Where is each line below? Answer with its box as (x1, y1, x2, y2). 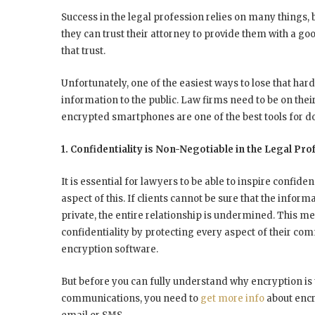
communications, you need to (61, 292, 200, 305)
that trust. (61, 45, 105, 58)
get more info (200, 292, 264, 305)
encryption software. (61, 243, 158, 256)
